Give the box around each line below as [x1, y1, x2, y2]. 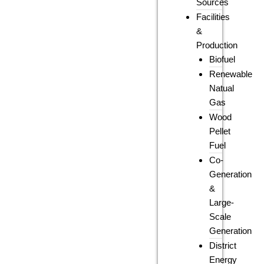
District [209, 241, 237, 250]
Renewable [209, 70, 253, 79]
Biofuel [209, 55, 236, 64]
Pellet [209, 127, 231, 136]
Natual [209, 84, 235, 93]
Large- [209, 198, 235, 207]
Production [196, 41, 238, 50]
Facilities [196, 12, 230, 22]
